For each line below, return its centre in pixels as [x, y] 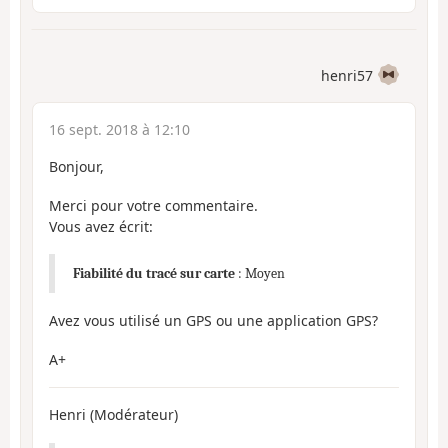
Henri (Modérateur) [113, 415]
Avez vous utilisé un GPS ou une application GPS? [213, 321]
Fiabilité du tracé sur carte [153, 274]
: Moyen [259, 274]
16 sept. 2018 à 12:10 [119, 130]
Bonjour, [76, 167]
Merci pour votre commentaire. [153, 205]
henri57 [347, 76]
